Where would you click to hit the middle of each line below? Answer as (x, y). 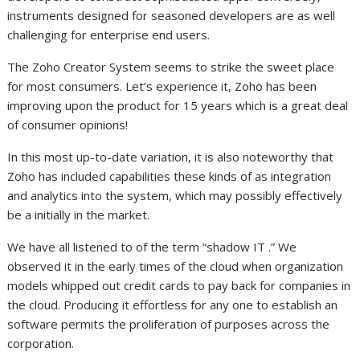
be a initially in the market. (79, 215)
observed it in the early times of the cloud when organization (176, 266)
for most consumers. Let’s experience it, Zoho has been (162, 86)
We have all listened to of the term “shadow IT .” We (152, 247)
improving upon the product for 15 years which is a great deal (178, 106)
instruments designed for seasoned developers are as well (172, 16)
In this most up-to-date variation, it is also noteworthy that (171, 157)
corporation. (41, 344)
